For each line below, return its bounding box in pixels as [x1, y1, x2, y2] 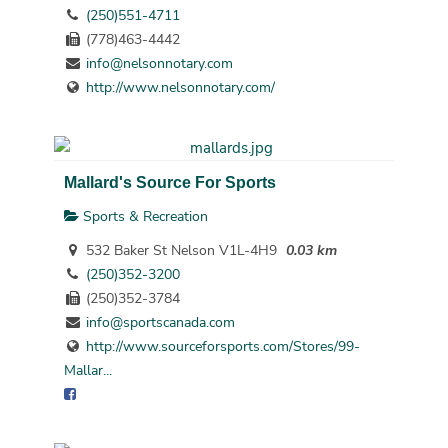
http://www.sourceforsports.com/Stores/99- [85, 336, 360, 356]
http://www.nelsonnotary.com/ [85, 78, 275, 98]
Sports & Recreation [78, 206, 208, 226]
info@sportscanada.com [85, 312, 235, 332]
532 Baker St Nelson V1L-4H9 [81, 240, 277, 260]
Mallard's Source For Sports [63, 173, 276, 192]
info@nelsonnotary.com [85, 54, 233, 74]
